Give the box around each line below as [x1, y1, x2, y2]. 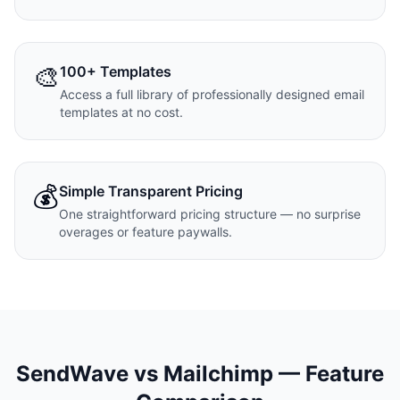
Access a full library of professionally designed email [60, 87, 364, 102]
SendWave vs [16, 361, 163, 387]
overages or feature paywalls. [59, 224, 232, 239]
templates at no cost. [60, 104, 183, 120]
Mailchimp [163, 361, 273, 387]
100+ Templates [60, 62, 171, 80]
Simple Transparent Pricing [59, 182, 243, 200]
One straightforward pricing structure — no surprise [59, 206, 361, 221]
